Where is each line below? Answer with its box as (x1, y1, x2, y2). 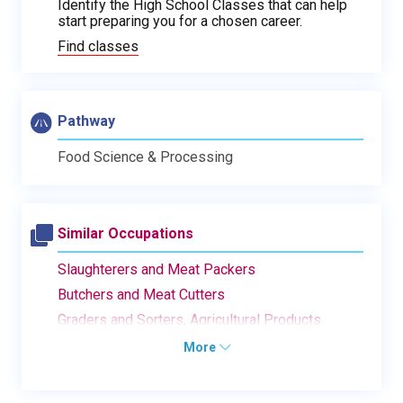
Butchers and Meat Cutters (58, 285, 225, 303)
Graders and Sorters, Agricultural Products (58, 310, 321, 328)
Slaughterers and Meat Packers (58, 260, 255, 278)
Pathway (58, 112, 115, 130)
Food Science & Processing (58, 148, 233, 166)
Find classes (58, 37, 139, 55)
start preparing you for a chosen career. (58, 12, 302, 30)
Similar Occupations (58, 224, 193, 242)
